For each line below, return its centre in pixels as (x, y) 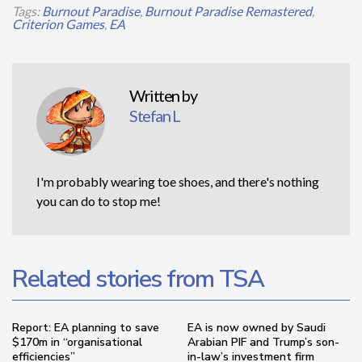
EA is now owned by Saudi (257, 328)
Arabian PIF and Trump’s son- (264, 343)
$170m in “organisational (77, 343)
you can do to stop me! (99, 201)
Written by (163, 96)
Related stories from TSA (138, 280)
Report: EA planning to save (86, 328)
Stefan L (154, 116)
